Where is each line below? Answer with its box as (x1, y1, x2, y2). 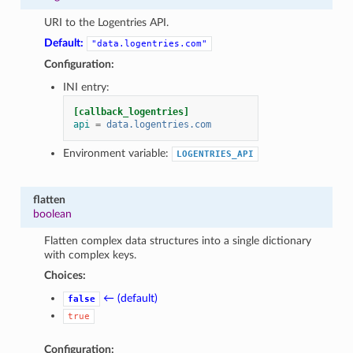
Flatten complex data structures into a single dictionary (44, 234, 312, 247)
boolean (32, 207, 72, 220)
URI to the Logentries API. (44, 16, 169, 28)
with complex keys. (44, 248, 137, 261)
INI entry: (63, 80, 110, 93)
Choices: (44, 269, 87, 281)
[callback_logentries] (73, 106, 190, 117)
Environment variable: (63, 147, 173, 159)
